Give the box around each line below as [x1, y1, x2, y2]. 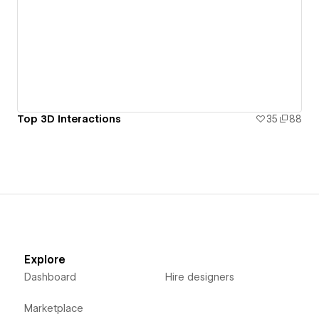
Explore [23, 253, 66, 266]
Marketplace [23, 302, 83, 314]
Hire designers [164, 271, 234, 283]
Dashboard [23, 271, 76, 283]
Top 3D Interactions [17, 113, 121, 125]
